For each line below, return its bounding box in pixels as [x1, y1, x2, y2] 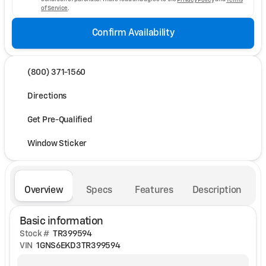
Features [135, 185, 173, 195]
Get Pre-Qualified [27, 115, 92, 124]
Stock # [20, 229, 50, 238]
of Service [41, 5, 68, 11]
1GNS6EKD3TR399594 [36, 241, 121, 250]
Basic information [20, 216, 103, 227]
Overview [24, 185, 64, 195]
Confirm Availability [91, 28, 175, 38]
